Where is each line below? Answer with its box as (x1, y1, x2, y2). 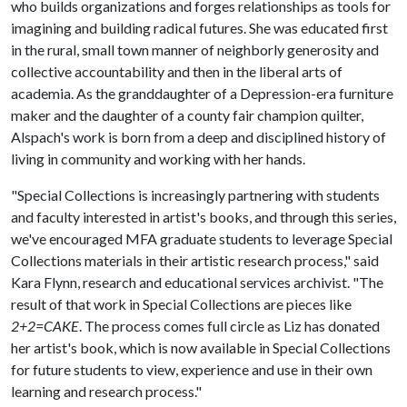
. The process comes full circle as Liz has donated (79, 317, 380, 334)
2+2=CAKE (11, 317, 79, 334)
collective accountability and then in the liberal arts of (11, 63, 342, 80)
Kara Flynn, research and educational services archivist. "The (11, 273, 383, 291)
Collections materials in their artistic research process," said (11, 252, 379, 269)
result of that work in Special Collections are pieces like (11, 295, 352, 313)
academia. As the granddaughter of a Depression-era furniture (11, 84, 393, 102)
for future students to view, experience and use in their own (11, 361, 372, 378)
